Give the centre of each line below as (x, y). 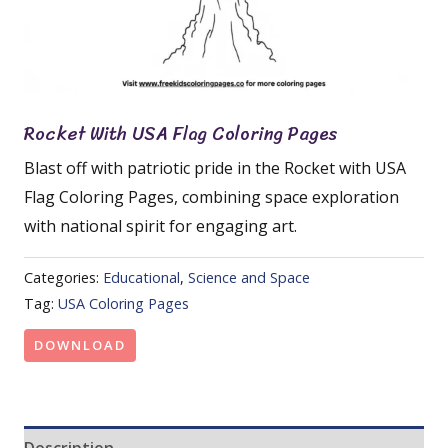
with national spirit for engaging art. (160, 226)
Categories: (63, 278)
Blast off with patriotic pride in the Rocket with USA (215, 168)
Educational (141, 278)
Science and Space (249, 278)
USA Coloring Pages (123, 304)
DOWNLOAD (80, 344)
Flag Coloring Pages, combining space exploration (211, 197)
